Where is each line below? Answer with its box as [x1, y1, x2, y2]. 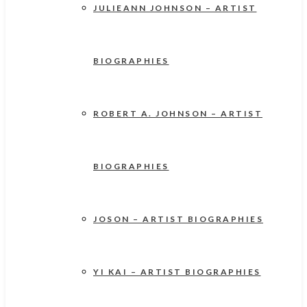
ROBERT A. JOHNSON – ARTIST [93, 108, 262, 119]
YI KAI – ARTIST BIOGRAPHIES [93, 267, 261, 277]
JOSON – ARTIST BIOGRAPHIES [93, 214, 263, 224]
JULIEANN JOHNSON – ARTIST [93, 3, 257, 13]
